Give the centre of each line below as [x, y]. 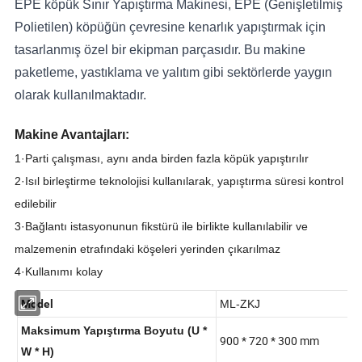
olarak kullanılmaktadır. [81, 95]
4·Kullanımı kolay [59, 271]
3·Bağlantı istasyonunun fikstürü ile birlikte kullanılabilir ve [162, 226]
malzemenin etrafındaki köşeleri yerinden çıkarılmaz [148, 248]
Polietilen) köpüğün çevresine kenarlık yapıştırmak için [170, 27]
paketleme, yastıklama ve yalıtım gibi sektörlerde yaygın [174, 72]
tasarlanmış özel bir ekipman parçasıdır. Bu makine [160, 49]
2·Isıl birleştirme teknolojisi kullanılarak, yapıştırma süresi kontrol [179, 181]
